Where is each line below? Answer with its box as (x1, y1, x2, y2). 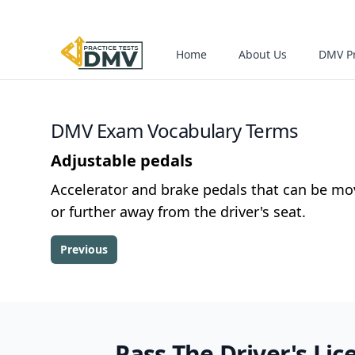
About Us (239, 47, 287, 62)
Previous (60, 242, 108, 257)
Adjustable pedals (51, 150, 193, 171)
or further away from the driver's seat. (51, 202, 306, 221)
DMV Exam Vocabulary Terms (51, 117, 298, 143)
